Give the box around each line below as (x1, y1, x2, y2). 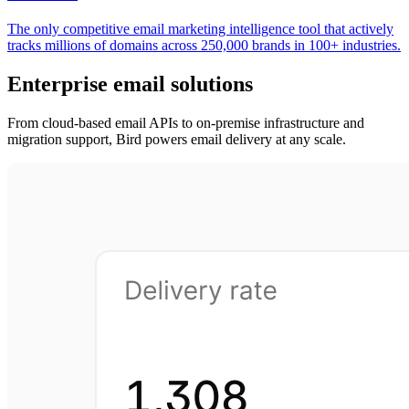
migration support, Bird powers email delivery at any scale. (7, 131, 346, 147)
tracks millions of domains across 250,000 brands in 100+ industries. (7, 37, 401, 53)
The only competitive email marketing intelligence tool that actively (7, 20, 393, 37)
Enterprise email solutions (7, 71, 253, 96)
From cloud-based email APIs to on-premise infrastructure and (7, 114, 364, 131)
